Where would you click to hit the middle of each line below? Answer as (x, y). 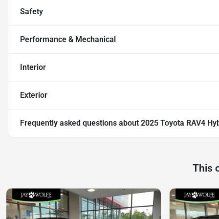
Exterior (34, 95)
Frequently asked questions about (80, 123)
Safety (32, 12)
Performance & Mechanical (68, 40)
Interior (33, 67)
